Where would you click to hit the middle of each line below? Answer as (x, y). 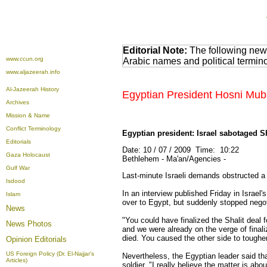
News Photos (29, 224)
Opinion (20, 239)
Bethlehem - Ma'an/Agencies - (174, 159)
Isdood (15, 181)
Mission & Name (28, 115)
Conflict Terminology (33, 128)
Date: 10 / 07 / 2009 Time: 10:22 (181, 150)
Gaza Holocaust (28, 155)
